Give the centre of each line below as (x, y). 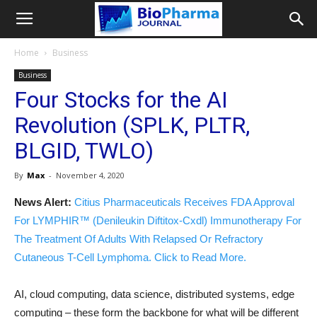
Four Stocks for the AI (121, 100)
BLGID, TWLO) (84, 151)
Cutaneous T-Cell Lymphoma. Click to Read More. (130, 257)
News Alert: (43, 202)
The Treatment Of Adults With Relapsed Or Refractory (139, 239)
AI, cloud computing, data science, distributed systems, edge (154, 294)
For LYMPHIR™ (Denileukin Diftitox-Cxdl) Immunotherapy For (158, 220)
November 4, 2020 (90, 175)
